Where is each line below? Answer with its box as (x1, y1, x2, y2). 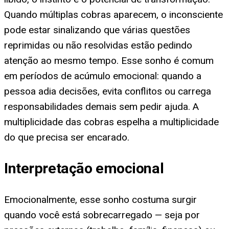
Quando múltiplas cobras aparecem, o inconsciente (4, 8, 223, 20)
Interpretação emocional (4, 160, 164, 177)
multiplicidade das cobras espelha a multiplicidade (4, 116, 219, 128)
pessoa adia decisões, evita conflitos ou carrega (4, 85, 211, 97)
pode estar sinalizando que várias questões (4, 24, 190, 36)
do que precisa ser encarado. (4, 131, 129, 143)
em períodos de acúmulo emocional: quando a (4, 70, 201, 82)
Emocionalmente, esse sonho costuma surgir (4, 194, 197, 206)
